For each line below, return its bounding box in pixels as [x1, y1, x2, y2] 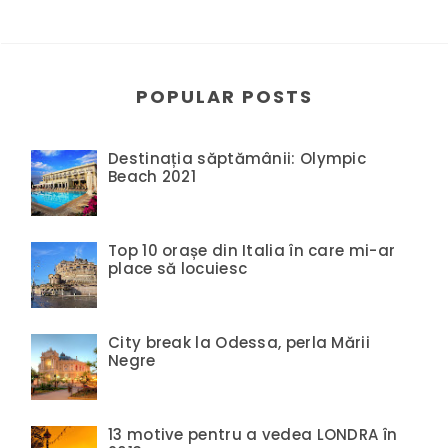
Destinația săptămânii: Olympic [108, 147, 366, 169]
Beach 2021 [108, 165, 197, 187]
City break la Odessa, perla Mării [108, 331, 370, 353]
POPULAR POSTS [136, 84, 313, 109]
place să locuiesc [108, 257, 248, 279]
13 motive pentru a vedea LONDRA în [108, 423, 398, 445]
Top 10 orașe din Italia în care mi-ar [108, 239, 396, 261]
